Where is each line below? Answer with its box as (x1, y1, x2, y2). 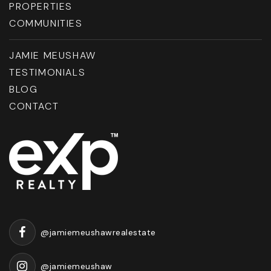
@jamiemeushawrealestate (41, 226, 156, 238)
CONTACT (9, 100, 59, 113)
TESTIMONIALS (9, 66, 86, 79)
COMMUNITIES (9, 17, 83, 30)
